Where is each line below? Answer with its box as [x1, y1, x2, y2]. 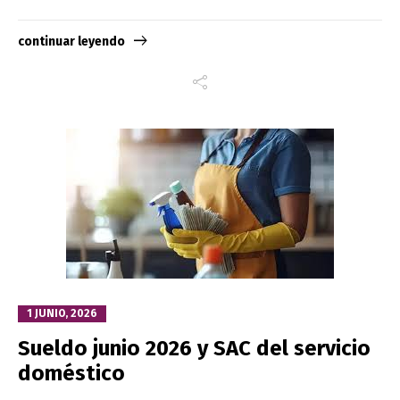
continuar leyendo [18, 33, 125, 49]
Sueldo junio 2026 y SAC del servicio [18, 335, 371, 361]
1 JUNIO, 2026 [27, 306, 97, 320]
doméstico [18, 360, 125, 386]
